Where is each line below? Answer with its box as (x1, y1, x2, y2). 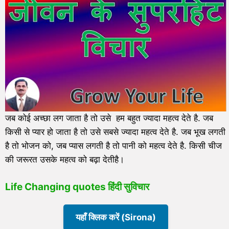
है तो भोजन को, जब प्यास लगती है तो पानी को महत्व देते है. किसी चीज (5, 141, 222, 151)
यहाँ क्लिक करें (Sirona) (76, 212, 156, 222)
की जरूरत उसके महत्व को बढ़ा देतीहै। (5, 154, 127, 165)
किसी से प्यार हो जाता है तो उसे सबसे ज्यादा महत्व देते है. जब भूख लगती (5, 127, 225, 138)
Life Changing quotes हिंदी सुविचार (5, 180, 149, 193)
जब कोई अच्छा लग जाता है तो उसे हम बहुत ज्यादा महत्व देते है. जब (5, 113, 213, 124)
